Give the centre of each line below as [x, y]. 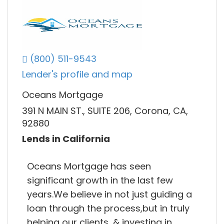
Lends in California [66, 139]
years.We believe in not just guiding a [109, 194]
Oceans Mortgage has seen [89, 166]
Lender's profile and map [77, 74]
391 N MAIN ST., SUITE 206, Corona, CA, [105, 110]
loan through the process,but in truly [108, 208]
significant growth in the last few [100, 180]
